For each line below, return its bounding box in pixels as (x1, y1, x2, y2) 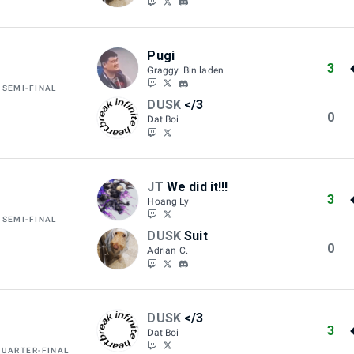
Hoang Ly (147, 195, 189, 207)
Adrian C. (147, 244, 188, 256)
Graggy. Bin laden (147, 64, 224, 76)
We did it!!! (166, 179, 228, 194)
